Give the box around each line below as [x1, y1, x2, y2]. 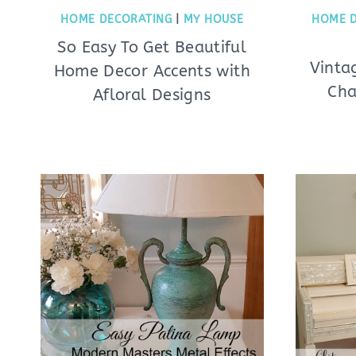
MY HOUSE [183, 12, 244, 26]
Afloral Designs [93, 85, 211, 104]
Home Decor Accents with [53, 61, 250, 80]
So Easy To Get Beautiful [57, 37, 247, 56]
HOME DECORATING [60, 12, 172, 26]
